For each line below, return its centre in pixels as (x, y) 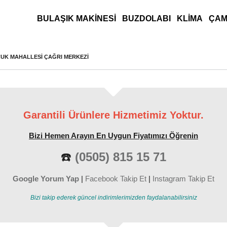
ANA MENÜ (48, 18)
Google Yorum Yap (46, 179)
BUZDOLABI (146, 18)
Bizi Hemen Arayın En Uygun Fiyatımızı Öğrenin (113, 136)
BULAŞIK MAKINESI (77, 18)
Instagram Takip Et (183, 179)
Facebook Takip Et (116, 179)
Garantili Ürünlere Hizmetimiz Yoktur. (113, 115)
